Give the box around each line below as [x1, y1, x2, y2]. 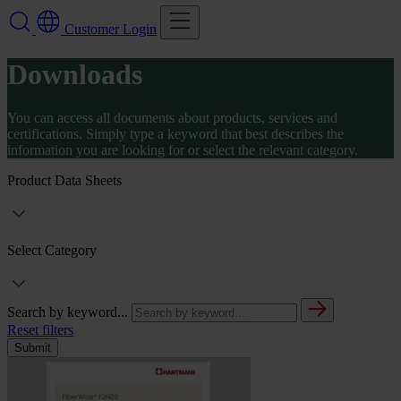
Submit [14, 341, 51, 355]
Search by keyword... [7, 304, 128, 320]
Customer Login [64, 21, 157, 37]
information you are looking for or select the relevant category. [7, 142, 358, 158]
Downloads [7, 58, 142, 91]
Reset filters [7, 322, 73, 338]
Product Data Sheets [7, 173, 122, 189]
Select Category [7, 243, 97, 259]
